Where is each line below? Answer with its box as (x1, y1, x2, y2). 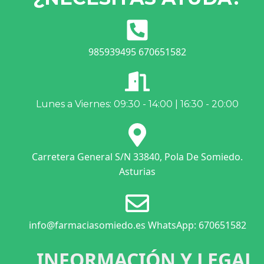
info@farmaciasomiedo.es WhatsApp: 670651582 (28, 219, 246, 232)
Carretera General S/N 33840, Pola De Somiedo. (32, 150, 243, 164)
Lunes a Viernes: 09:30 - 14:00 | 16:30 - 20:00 (36, 98, 239, 110)
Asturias (119, 165, 156, 179)
